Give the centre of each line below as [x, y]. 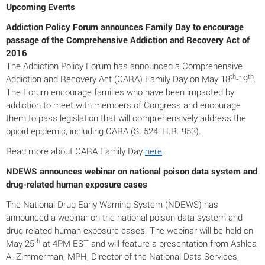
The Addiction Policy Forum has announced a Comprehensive [124, 66]
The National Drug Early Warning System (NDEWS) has [112, 204]
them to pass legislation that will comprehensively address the [126, 118]
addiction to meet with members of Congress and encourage [123, 105]
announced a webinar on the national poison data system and [124, 217]
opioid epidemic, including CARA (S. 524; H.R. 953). [104, 131]
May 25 [20, 243]
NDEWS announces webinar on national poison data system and [132, 171]
